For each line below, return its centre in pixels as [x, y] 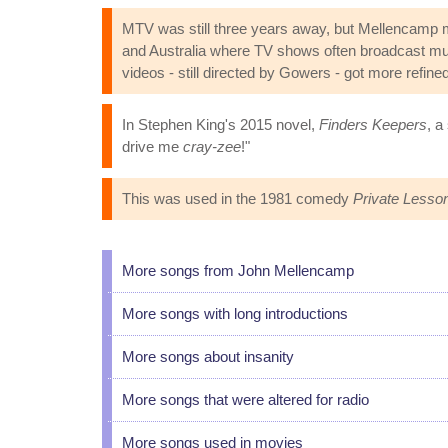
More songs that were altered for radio [245, 399]
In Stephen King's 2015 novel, [220, 124]
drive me [152, 146]
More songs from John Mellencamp [238, 270]
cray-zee [212, 146]
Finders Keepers [373, 124]
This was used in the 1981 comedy [237, 198]
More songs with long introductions [235, 313]
